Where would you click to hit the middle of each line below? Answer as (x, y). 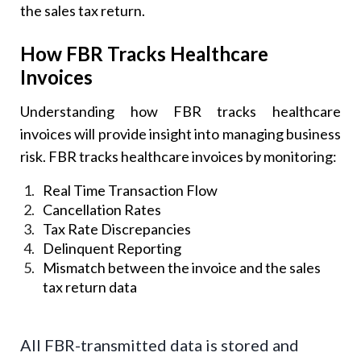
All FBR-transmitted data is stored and (160, 344)
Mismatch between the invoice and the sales (182, 267)
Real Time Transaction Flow (131, 190)
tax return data (90, 286)
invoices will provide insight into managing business (180, 133)
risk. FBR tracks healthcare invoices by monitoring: (179, 156)
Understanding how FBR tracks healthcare (180, 111)
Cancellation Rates (102, 209)
